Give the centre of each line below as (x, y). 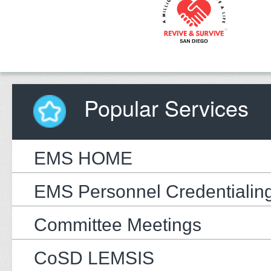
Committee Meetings (118, 224)
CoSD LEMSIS (94, 258)
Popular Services (163, 107)
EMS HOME (83, 158)
